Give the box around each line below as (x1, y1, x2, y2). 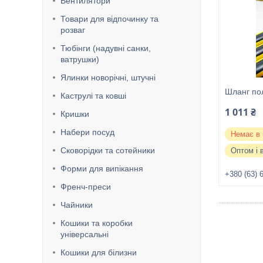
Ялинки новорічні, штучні (60, 73, 156, 82)
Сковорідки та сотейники (60, 146, 155, 155)
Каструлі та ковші (60, 91, 126, 100)
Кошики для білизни (60, 248, 137, 257)
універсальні (60, 230, 109, 239)
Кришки (60, 109, 89, 119)
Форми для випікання (60, 164, 143, 173)
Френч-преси (60, 182, 111, 191)
